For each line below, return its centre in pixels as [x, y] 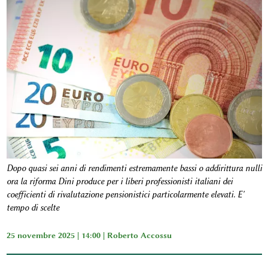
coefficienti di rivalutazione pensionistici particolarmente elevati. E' [125, 194]
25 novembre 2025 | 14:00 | [57, 235]
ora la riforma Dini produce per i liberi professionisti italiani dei [119, 181]
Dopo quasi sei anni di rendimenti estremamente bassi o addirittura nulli [134, 168]
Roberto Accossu [139, 235]
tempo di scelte [33, 208]
